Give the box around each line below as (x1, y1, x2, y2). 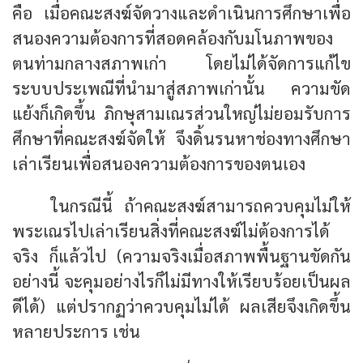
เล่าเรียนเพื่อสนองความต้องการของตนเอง (12, 152, 305, 175)
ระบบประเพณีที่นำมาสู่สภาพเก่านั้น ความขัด (12, 77, 351, 100)
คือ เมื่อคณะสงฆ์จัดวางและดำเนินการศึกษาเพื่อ (12, 2, 351, 24)
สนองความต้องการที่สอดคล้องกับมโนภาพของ (12, 27, 333, 49)
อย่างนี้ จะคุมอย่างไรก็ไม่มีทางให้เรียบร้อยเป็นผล (12, 270, 351, 293)
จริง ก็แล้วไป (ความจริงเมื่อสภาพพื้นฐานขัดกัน (12, 245, 351, 267)
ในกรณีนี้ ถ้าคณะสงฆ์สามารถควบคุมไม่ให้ (51, 194, 351, 217)
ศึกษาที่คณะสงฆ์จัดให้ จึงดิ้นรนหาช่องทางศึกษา (12, 127, 351, 150)
